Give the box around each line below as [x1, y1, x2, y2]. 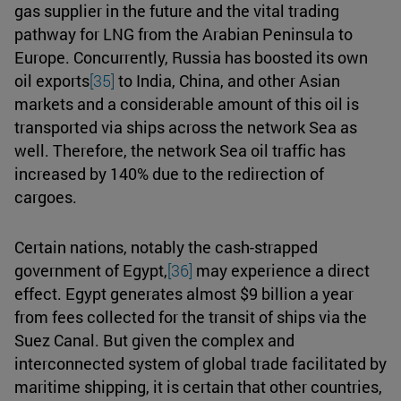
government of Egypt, [14, 259, 167, 281]
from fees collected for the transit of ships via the [14, 305, 367, 328]
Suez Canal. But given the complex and [14, 328, 294, 351]
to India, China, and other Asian [115, 69, 340, 91]
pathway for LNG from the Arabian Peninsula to [14, 22, 353, 45]
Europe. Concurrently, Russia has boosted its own [14, 46, 368, 68]
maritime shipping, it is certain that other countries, [14, 375, 382, 397]
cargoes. [14, 185, 77, 208]
